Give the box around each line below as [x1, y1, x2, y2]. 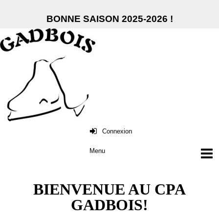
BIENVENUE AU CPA [33, 180, 186, 198]
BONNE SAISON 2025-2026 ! [46, 14, 173, 24]
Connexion [102, 127, 132, 135]
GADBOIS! [71, 196, 148, 214]
